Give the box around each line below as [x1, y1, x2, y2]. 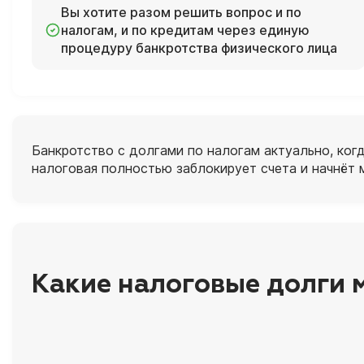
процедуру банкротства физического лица [61, 39, 337, 56]
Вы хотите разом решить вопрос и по [61, 3, 301, 20]
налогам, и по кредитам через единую [61, 21, 310, 38]
